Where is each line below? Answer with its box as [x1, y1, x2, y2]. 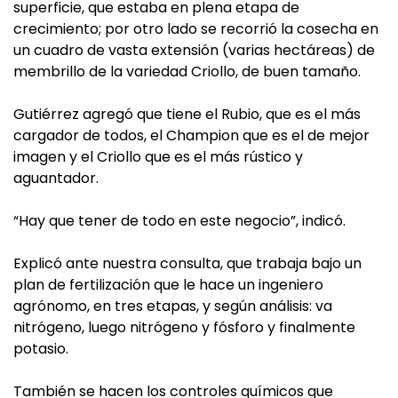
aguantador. [13, 168, 99, 188]
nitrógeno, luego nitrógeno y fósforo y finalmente [13, 317, 355, 338]
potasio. [13, 338, 68, 359]
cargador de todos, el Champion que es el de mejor [13, 125, 370, 146]
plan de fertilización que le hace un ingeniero [13, 275, 323, 295]
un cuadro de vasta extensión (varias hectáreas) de [13, 40, 375, 60]
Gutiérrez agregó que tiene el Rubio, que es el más [13, 104, 361, 124]
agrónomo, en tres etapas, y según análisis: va [13, 296, 332, 316]
